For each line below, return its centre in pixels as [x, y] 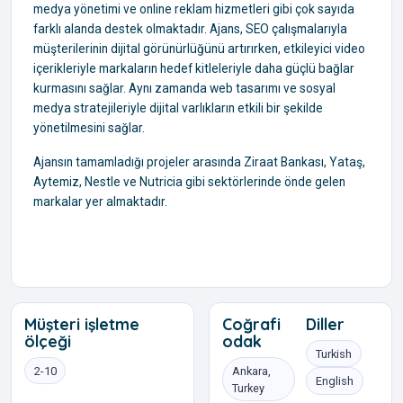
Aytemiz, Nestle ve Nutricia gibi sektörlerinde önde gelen [189, 181]
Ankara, [251, 371]
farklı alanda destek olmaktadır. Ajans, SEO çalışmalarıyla [190, 28]
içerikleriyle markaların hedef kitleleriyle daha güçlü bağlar [194, 68]
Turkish [334, 354]
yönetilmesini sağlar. [89, 127]
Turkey [248, 388]
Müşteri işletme [81, 323]
